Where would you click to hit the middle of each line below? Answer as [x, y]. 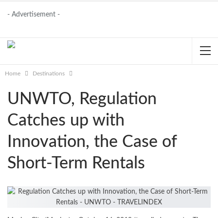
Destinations [49, 73]
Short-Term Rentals [76, 163]
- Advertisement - [34, 15]
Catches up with [66, 121]
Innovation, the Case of [92, 142]
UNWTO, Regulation [82, 99]
